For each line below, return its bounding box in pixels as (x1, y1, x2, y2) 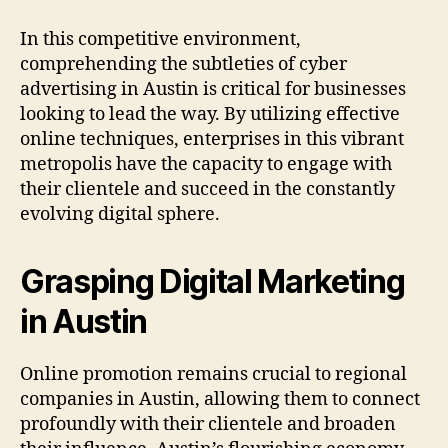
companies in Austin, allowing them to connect (20, 387, 420, 411)
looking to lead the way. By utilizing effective (20, 102, 400, 126)
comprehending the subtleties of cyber (20, 52, 347, 76)
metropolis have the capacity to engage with (20, 152, 392, 176)
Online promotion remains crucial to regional (20, 362, 407, 386)
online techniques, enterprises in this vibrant (20, 127, 404, 151)
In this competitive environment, (20, 27, 301, 51)
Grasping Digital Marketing (20, 261, 405, 301)
